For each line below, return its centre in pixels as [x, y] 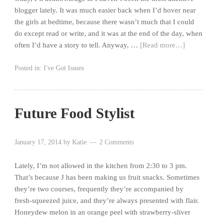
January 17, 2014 [38, 142]
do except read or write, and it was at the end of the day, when [108, 33]
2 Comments [116, 142]
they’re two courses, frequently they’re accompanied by [99, 189]
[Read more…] [163, 45]
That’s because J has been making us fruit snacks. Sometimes [107, 177]
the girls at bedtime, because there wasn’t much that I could [104, 22]
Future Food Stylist [75, 113]
